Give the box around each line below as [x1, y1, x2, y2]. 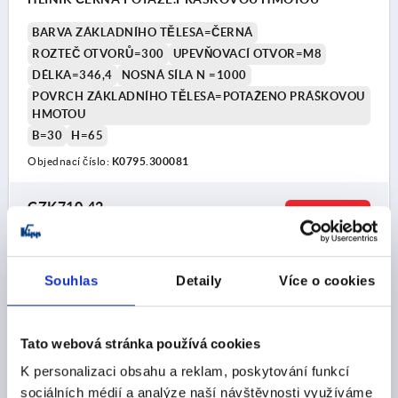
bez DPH [28, 215, 67, 226]
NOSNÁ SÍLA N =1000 [121, 68, 247, 82]
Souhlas [44, 272, 99, 288]
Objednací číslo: [28, 155, 112, 167]
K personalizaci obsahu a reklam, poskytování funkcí [20, 363, 350, 379]
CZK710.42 [28, 198, 104, 215]
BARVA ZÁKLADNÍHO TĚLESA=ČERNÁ [32, 25, 253, 39]
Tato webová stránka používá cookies [20, 335, 260, 351]
